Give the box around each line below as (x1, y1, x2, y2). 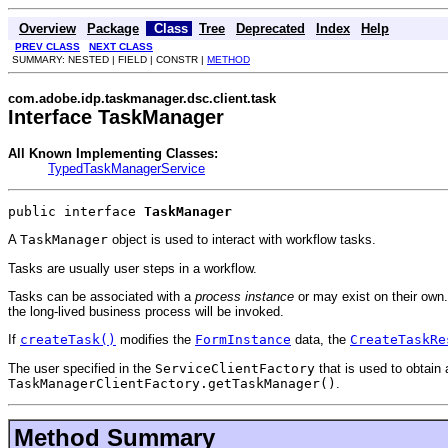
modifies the (116, 332, 195, 348)
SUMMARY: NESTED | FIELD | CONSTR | (12, 53, 207, 65)
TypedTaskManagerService (48, 160, 205, 176)
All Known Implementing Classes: (8, 145, 218, 161)
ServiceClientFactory (155, 360, 315, 376)
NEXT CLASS (89, 40, 153, 52)
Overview (19, 20, 76, 36)
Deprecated (236, 20, 305, 36)
